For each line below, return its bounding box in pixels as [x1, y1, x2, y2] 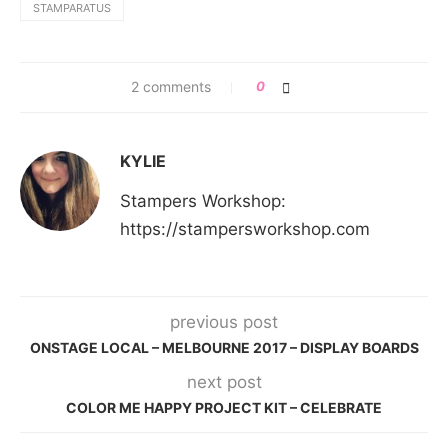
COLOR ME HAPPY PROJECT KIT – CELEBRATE [66, 398, 382, 416]
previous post [170, 311, 278, 332]
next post [186, 371, 262, 392]
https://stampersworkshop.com [120, 218, 370, 239]
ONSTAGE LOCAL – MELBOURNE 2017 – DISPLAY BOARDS [29, 338, 419, 356]
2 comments [131, 77, 211, 95]
